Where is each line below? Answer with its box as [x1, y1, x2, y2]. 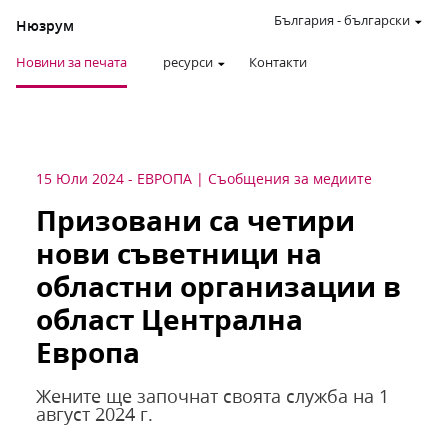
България [274, 11, 334, 29]
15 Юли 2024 [35, 169, 124, 189]
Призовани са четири [35, 201, 355, 240]
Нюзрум [16, 16, 74, 36]
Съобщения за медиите [207, 169, 372, 189]
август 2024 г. [35, 401, 153, 427]
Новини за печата [16, 53, 127, 71]
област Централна [35, 300, 303, 339]
